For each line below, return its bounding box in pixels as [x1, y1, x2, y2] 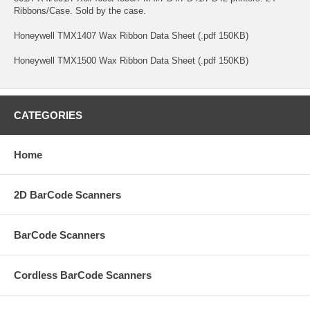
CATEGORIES [14, 109, 82, 121]
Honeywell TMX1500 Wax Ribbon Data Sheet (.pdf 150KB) [14, 55, 248, 66]
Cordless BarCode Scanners [14, 268, 152, 281]
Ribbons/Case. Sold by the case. [14, 5, 146, 16]
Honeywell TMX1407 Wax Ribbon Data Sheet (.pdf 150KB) [14, 30, 248, 41]
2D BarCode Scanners [14, 188, 121, 201]
